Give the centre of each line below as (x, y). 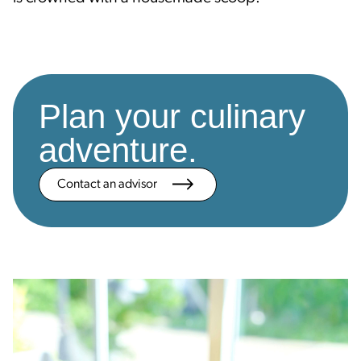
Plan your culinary (172, 116)
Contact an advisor (113, 184)
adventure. (118, 150)
